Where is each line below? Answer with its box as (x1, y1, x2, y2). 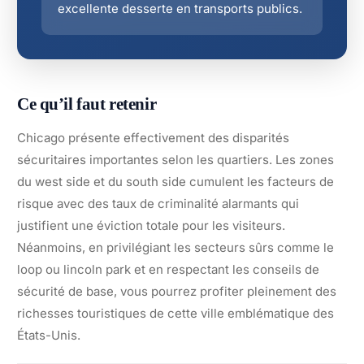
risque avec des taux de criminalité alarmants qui (17, 195, 299, 211)
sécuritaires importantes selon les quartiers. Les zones (17, 151, 334, 167)
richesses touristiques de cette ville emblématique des (17, 305, 334, 321)
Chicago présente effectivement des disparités (17, 129, 289, 145)
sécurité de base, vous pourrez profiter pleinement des (17, 283, 336, 299)
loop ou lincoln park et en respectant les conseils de (17, 261, 319, 277)
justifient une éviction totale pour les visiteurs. (17, 217, 285, 233)
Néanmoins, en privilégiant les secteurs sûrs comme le (17, 239, 334, 255)
